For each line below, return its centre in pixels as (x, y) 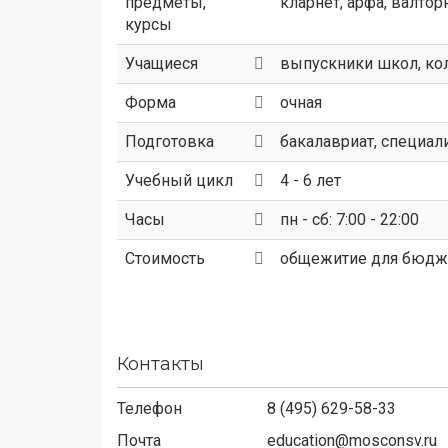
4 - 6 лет (310, 180)
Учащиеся (161, 63)
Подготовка (169, 141)
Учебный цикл (179, 180)
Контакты (160, 364)
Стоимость (165, 258)
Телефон (149, 408)
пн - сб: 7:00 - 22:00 (349, 219)
